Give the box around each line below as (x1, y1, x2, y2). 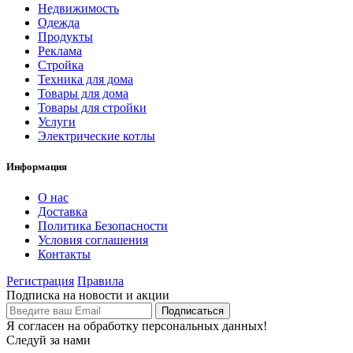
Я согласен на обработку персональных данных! (6, 319, 267, 333)
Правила (77, 274, 124, 288)
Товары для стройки (38, 100, 147, 114)
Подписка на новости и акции (6, 288, 169, 303)
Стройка (38, 58, 84, 72)
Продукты (38, 29, 93, 43)
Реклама (38, 43, 82, 58)
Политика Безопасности (38, 219, 168, 233)
